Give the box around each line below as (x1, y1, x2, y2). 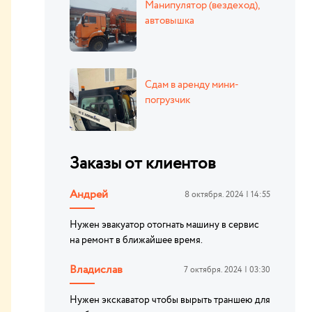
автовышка (145, 13, 194, 29)
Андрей (70, 187, 108, 203)
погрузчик (145, 93, 190, 108)
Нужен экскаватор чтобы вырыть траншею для (70, 293, 270, 307)
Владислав (70, 262, 123, 278)
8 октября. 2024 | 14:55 (185, 189, 270, 201)
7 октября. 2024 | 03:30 (184, 264, 270, 276)
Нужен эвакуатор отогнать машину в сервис (70, 218, 259, 232)
